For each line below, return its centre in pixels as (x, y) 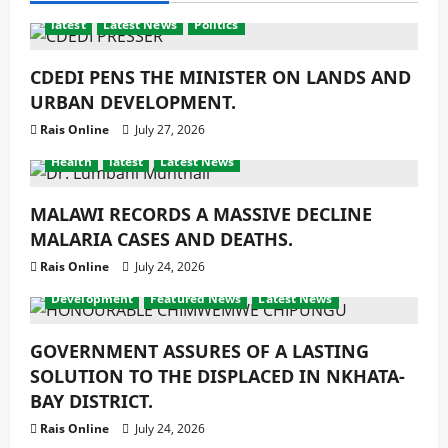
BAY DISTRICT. (91, 401)
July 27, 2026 (168, 129)
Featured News (196, 298)
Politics (216, 24)
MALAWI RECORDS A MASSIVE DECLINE (201, 214)
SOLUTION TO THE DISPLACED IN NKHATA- (217, 376)
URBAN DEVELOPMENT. (133, 102)
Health (71, 161)
